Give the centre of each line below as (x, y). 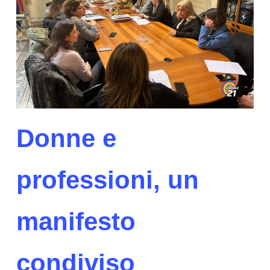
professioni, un (107, 180)
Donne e (66, 138)
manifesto (76, 221)
